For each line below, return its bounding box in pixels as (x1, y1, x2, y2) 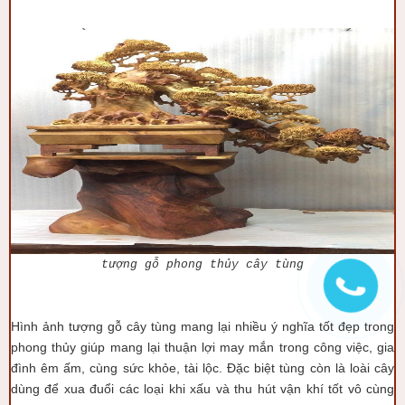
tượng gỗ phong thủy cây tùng (101, 258, 304, 271)
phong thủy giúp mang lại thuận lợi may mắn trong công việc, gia (11, 340, 394, 354)
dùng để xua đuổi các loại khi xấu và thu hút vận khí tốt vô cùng (11, 381, 394, 396)
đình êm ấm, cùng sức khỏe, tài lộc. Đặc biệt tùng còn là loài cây (11, 361, 394, 375)
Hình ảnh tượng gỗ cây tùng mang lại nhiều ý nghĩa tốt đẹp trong (11, 319, 394, 334)
